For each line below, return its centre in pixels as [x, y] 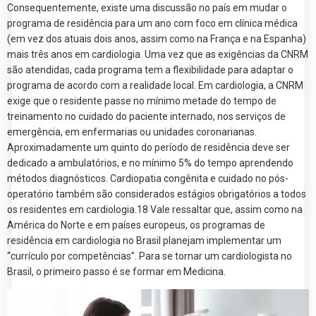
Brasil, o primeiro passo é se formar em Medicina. [116, 271]
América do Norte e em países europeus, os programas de [136, 225]
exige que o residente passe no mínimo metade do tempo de [142, 101]
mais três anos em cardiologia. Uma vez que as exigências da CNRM [158, 54]
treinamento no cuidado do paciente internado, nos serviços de [146, 116]
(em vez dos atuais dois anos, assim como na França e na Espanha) [157, 38]
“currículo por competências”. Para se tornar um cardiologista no [150, 256]
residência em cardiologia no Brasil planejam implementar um [144, 240]
